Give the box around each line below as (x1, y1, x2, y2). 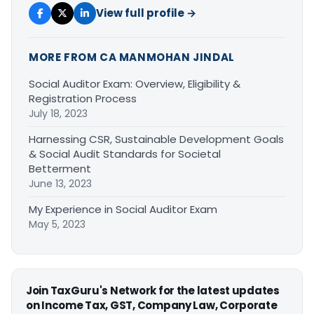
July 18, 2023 (29, 106, 88, 121)
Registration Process (29, 90, 137, 106)
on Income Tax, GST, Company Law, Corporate (26, 297, 278, 313)
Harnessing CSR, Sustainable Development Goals (29, 131, 284, 146)
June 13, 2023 (29, 176, 92, 191)
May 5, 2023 (29, 217, 86, 231)
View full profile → (96, 5, 196, 20)
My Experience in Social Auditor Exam (29, 201, 217, 217)
